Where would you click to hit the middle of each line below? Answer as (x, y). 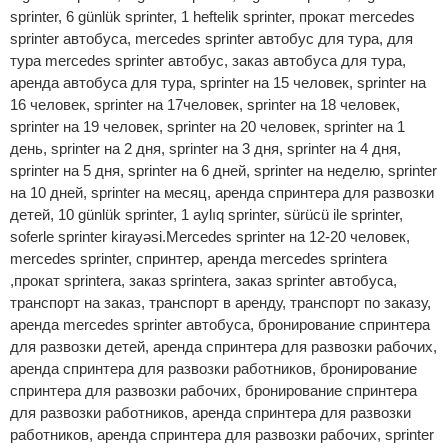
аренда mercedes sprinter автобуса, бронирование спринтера (220, 324)
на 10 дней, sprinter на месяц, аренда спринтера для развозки (222, 192)
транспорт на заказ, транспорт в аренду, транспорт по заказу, (220, 302)
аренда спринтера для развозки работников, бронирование (213, 368)
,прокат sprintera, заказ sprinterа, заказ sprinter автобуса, (203, 280)
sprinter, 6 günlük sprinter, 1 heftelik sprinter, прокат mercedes (212, 16)
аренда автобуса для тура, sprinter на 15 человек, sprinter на (218, 82)
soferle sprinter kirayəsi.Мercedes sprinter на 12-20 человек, (210, 236)
